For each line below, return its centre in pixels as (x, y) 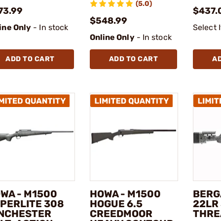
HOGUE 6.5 (116, 204)
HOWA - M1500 (125, 194)
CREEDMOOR (121, 214)
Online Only (112, 37)
